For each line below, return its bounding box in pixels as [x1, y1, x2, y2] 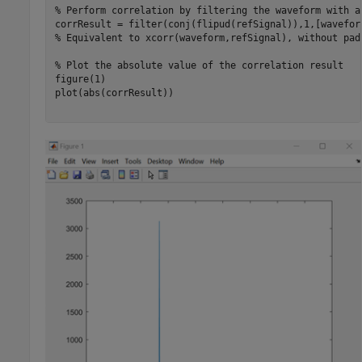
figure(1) [54, 73, 106, 85]
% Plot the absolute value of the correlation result [54, 59, 343, 71]
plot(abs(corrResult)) [54, 86, 174, 99]
